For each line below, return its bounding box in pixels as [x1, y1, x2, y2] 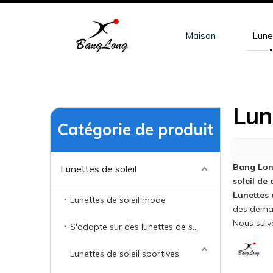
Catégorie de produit [58, 119, 213, 140]
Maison [185, 30, 216, 41]
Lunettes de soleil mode [70, 194, 166, 205]
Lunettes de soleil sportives [70, 248, 179, 259]
